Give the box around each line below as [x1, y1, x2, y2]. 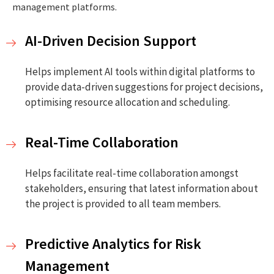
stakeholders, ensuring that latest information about [25, 181, 258, 195]
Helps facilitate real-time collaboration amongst [25, 166, 239, 180]
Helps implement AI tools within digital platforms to [25, 64, 255, 78]
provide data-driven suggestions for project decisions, [25, 80, 263, 94]
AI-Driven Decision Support [25, 31, 196, 50]
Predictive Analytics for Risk [25, 234, 201, 253]
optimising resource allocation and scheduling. [25, 95, 230, 109]
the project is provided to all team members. [25, 196, 221, 210]
